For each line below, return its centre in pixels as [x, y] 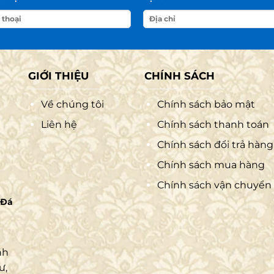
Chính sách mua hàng [211, 165]
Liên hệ [59, 125]
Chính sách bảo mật [206, 105]
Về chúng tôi [72, 105]
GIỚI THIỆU [58, 76]
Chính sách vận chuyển [214, 185]
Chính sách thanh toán [213, 125]
